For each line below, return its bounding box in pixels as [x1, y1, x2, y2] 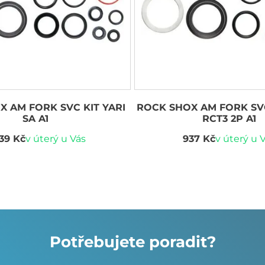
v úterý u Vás [25, 132, 86, 144]
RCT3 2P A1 [202, 112, 257, 124]
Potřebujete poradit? [49, 232, 216, 251]
